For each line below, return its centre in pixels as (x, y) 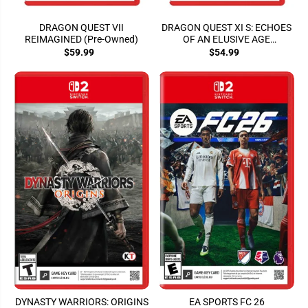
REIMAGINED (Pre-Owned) (81, 40)
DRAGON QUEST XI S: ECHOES (227, 28)
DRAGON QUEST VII (81, 28)
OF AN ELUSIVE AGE (227, 40)
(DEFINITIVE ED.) (227, 51)
